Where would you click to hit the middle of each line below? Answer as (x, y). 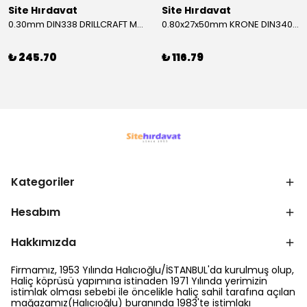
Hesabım (36, 212)
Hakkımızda (44, 242)
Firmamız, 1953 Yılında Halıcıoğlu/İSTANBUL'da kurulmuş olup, (152, 270)
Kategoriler (43, 182)
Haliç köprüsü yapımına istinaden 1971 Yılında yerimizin (139, 281)
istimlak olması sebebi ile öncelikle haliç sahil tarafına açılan (153, 292)
